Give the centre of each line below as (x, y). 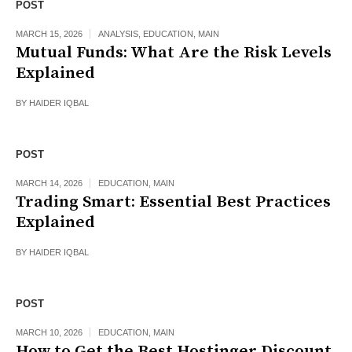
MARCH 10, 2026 (49, 333)
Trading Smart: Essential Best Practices (173, 202)
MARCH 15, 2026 (49, 34)
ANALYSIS (118, 34)
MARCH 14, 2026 (49, 183)
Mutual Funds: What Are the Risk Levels (174, 53)
